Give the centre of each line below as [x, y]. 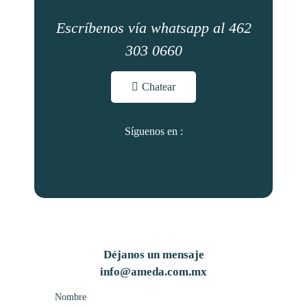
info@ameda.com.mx [153, 271]
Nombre [71, 297]
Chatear [159, 87]
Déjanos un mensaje [153, 254]
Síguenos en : [153, 132]
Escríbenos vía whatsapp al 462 [153, 27]
